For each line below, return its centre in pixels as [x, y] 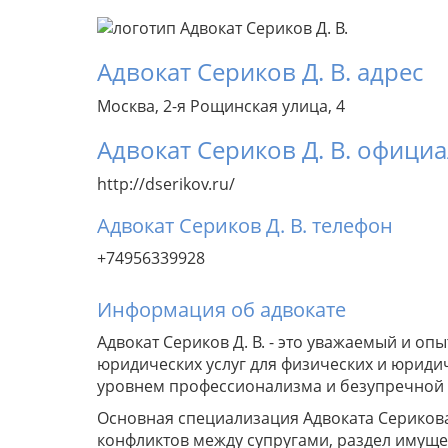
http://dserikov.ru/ [166, 184]
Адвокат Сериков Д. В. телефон [245, 226]
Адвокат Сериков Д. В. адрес [260, 72]
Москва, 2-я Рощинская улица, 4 [221, 106]
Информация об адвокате [221, 310]
